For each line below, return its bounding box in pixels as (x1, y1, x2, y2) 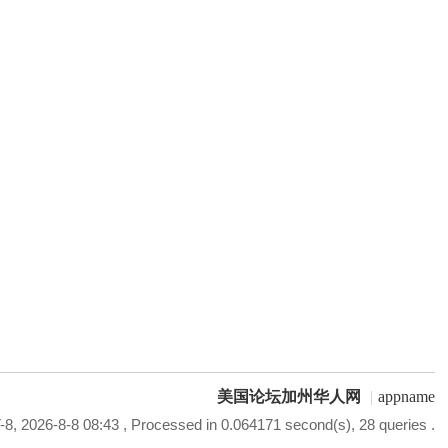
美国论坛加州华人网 (216, 388, 361, 405)
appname (377, 388, 435, 405)
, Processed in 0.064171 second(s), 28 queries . (118, 416, 435, 433)
